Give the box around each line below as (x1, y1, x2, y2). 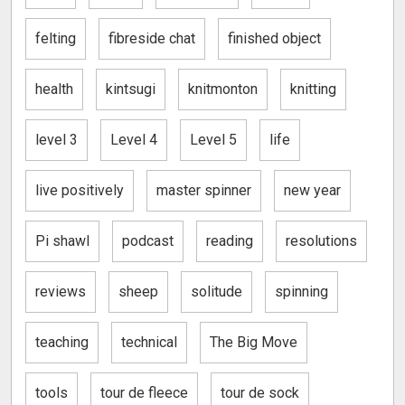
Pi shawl (35, 231, 89, 250)
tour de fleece (100, 383, 188, 401)
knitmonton (188, 80, 258, 98)
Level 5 (190, 130, 237, 148)
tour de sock (221, 383, 299, 401)
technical (121, 333, 177, 351)
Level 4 (110, 130, 157, 148)
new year (284, 181, 341, 199)
